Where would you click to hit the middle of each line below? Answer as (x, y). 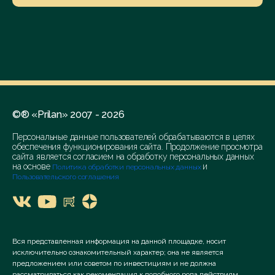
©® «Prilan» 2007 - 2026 (68, 114)
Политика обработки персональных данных (128, 167)
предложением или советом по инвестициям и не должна (114, 263)
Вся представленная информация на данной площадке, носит (119, 241)
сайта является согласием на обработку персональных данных (133, 157)
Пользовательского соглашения (66, 177)
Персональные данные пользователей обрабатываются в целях (134, 137)
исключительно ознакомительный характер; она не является (118, 252)
